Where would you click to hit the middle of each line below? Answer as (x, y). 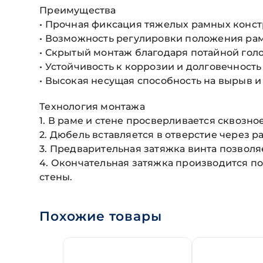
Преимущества (78, 11)
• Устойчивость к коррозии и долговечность (151, 67)
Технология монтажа (92, 107)
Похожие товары (101, 217)
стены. (56, 177)
